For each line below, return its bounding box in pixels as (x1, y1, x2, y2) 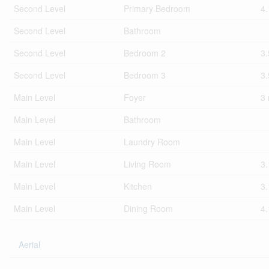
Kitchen (124, 180, 152, 192)
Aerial (19, 238, 40, 250)
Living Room (124, 158, 171, 170)
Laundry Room (124, 136, 180, 148)
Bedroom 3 (124, 69, 166, 81)
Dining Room (124, 202, 173, 214)
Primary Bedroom (124, 2, 190, 14)
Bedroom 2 (124, 47, 166, 59)
